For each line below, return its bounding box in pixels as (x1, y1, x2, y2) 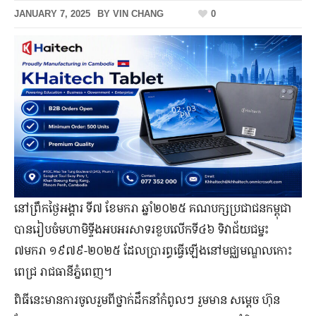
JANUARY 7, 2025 (14, 8, 90, 19)
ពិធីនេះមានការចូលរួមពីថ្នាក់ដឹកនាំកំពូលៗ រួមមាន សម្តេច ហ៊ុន (14, 291, 280, 308)
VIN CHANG (113, 8, 164, 19)
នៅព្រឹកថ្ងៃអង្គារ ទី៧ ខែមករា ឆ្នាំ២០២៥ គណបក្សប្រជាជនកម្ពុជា (14, 200, 291, 216)
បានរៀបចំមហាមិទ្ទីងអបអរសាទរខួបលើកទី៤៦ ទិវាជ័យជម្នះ (14, 221, 269, 237)
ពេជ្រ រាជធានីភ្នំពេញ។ (14, 263, 115, 279)
